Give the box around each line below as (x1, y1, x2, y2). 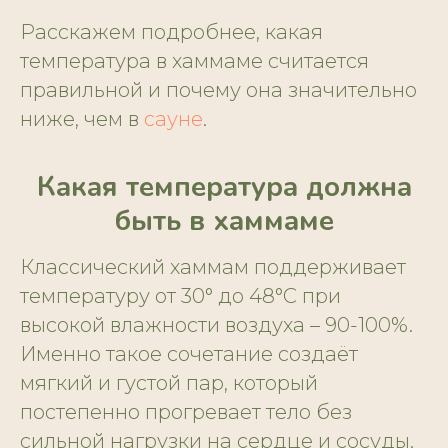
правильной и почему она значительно (20, 78, 417, 103)
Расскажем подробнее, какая (20, 20, 323, 45)
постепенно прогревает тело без (20, 400, 352, 425)
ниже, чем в (20, 107, 144, 132)
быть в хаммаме (114, 202, 334, 241)
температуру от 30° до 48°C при (20, 284, 341, 309)
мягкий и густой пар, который (20, 371, 318, 396)
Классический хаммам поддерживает (20, 255, 406, 280)
